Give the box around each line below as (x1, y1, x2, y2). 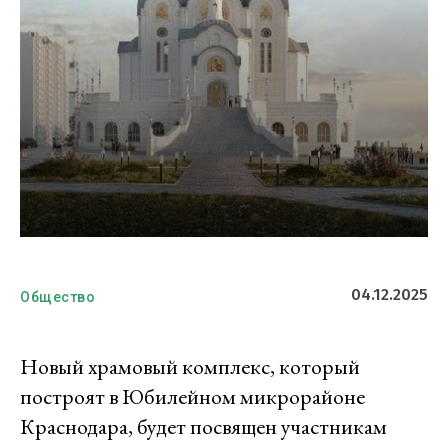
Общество (20, 289, 95, 306)
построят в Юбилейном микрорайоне (20, 382, 365, 412)
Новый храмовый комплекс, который (20, 352, 360, 382)
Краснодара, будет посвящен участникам (20, 412, 387, 442)
